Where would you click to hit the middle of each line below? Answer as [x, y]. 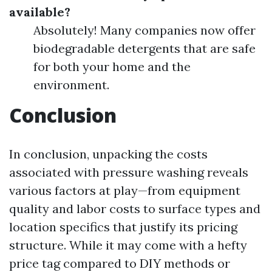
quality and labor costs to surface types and [135, 209]
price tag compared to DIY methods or [120, 263]
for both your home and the [112, 66]
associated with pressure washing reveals [129, 172]
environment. [71, 85]
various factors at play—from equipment [125, 190]
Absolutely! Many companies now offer [144, 30]
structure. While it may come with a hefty [128, 245]
